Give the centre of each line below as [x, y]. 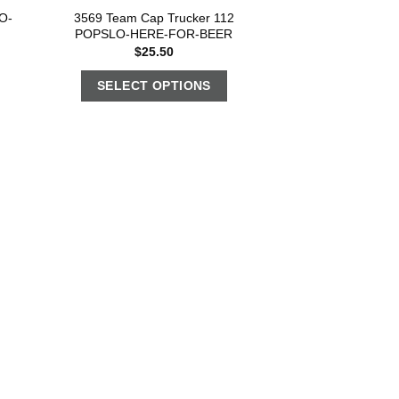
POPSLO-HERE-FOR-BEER [154, 33]
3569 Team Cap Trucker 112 [154, 17]
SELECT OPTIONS [154, 86]
